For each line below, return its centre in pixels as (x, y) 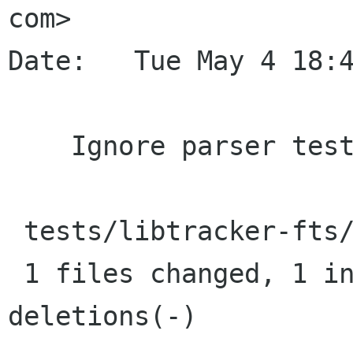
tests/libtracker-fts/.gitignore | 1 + (16, 231)
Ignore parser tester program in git (39, 146)
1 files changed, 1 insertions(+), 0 (16, 274)
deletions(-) (102, 316)
